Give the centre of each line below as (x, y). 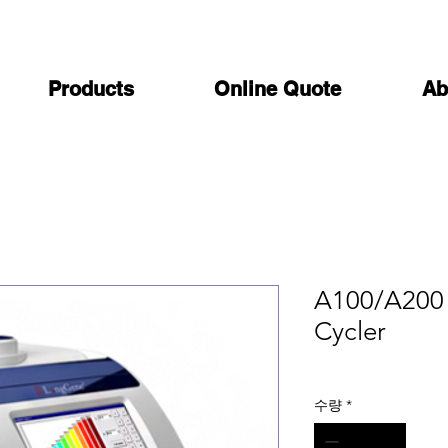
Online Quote (278, 89)
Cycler (350, 331)
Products (90, 89)
